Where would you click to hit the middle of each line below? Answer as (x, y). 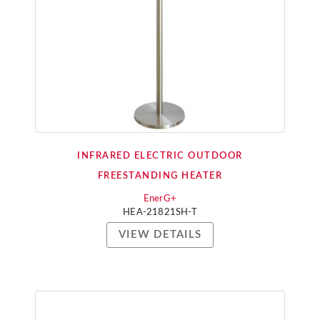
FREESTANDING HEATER (160, 176)
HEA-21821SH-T (160, 212)
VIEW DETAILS (160, 235)
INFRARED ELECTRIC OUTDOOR (160, 156)
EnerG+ (160, 199)
